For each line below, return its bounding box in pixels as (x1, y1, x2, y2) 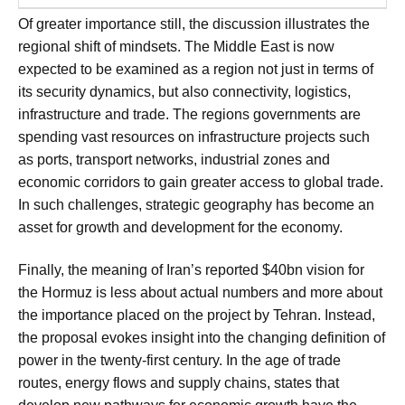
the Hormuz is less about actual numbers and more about (18, 285, 382, 301)
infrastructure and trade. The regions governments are (18, 106, 361, 122)
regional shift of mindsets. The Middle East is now (18, 38, 334, 54)
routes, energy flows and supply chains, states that (18, 375, 339, 391)
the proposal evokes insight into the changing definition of (18, 330, 385, 346)
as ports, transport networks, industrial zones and (18, 151, 330, 167)
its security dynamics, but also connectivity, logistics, (18, 83, 351, 99)
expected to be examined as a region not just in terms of (18, 61, 373, 77)
